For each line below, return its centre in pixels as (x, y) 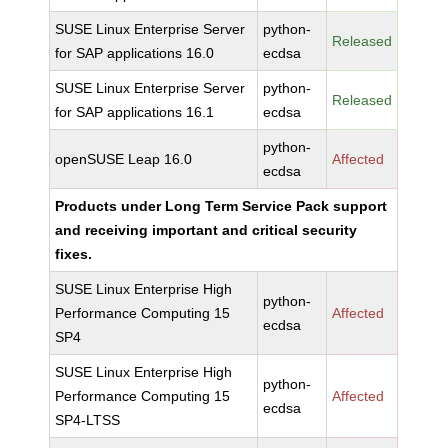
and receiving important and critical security (206, 230)
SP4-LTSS (88, 420)
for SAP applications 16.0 (135, 53)
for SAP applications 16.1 (135, 112)
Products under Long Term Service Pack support (221, 206)
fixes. (74, 254)
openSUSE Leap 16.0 (124, 159)
